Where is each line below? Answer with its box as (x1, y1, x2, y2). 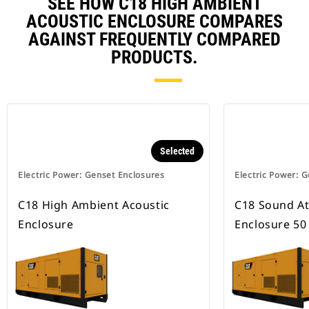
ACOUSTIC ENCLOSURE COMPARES (26, 11, 283, 32)
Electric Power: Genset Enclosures (18, 169, 165, 181)
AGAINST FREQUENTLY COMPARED (28, 29, 281, 50)
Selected (160, 146, 195, 157)
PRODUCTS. (111, 47, 198, 68)
